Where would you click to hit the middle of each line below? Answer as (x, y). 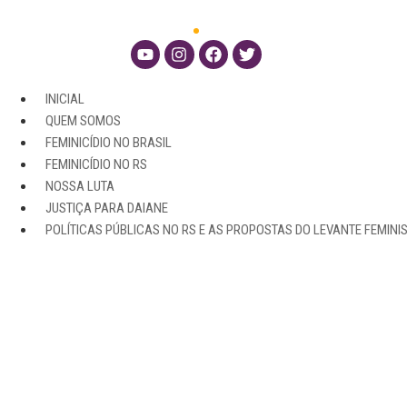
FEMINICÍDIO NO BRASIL (109, 143)
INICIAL (65, 99)
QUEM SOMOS (83, 121)
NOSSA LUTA (80, 187)
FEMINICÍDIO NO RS (96, 165)
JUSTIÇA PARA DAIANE (107, 208)
